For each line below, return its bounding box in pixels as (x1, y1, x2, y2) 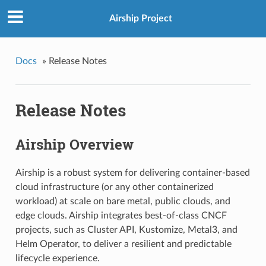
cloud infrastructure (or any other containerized (15, 182, 214, 192)
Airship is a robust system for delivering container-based (15, 167, 250, 178)
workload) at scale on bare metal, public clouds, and (15, 196, 230, 206)
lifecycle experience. (15, 253, 100, 263)
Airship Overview (15, 135, 134, 154)
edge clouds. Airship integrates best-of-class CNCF (15, 210, 227, 220)
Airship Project (109, 14, 172, 24)
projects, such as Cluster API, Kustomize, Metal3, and (15, 224, 237, 235)
